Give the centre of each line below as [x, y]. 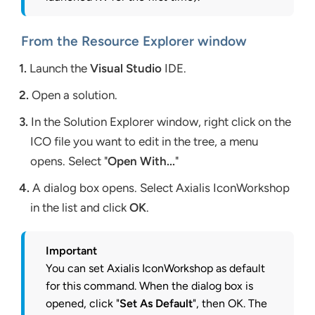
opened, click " [83, 303]
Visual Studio [126, 68]
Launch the [59, 68]
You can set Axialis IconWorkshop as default [155, 268]
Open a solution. [73, 95]
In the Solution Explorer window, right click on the [160, 121]
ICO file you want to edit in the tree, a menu [144, 141]
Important [71, 250]
